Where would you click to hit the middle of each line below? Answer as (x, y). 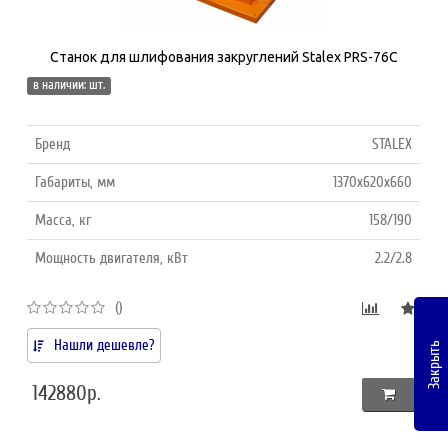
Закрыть (433, 364)
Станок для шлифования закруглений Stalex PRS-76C (224, 56)
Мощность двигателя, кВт (112, 257)
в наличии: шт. (69, 84)
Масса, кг (63, 219)
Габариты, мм (75, 181)
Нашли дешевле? (105, 344)
